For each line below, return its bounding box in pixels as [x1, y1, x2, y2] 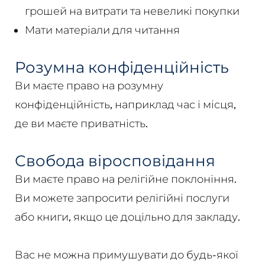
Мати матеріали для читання [24, 23, 180, 36]
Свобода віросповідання [14, 151, 215, 170]
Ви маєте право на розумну [14, 79, 163, 92]
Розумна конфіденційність [14, 57, 229, 76]
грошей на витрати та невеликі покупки [24, 4, 240, 17]
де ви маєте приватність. [14, 117, 148, 130]
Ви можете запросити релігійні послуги [14, 191, 230, 204]
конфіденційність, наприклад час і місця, [14, 98, 236, 111]
